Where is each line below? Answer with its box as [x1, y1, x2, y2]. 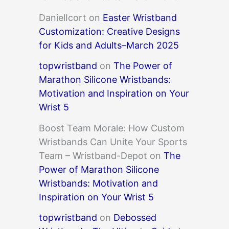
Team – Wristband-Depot [39, 150, 147, 161]
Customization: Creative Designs [39, 26, 180, 37]
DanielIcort [39, 12, 86, 23]
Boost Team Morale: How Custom [39, 122, 185, 133]
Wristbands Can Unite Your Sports [39, 136, 187, 147]
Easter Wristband [103, 12, 177, 23]
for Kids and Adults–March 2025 [39, 39, 179, 51]
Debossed [113, 212, 156, 223]
